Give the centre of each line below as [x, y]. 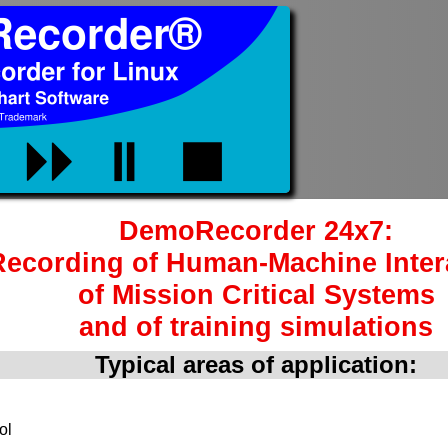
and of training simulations [256, 327]
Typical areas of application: [256, 365]
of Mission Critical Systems [256, 295]
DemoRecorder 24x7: [256, 231]
